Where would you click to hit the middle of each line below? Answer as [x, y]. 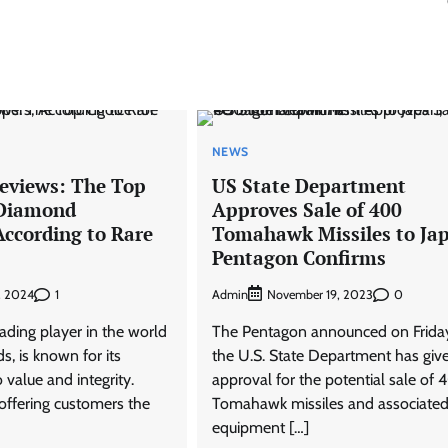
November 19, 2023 [319, 295]
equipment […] [260, 428]
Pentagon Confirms [298, 257]
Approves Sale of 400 [306, 209]
